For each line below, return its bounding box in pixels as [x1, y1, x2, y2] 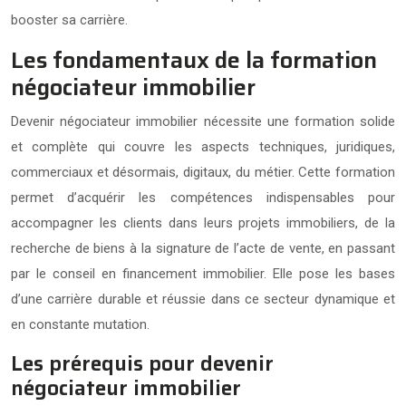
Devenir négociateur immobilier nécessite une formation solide [11, 112, 395, 130]
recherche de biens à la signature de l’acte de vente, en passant [11, 239, 395, 256]
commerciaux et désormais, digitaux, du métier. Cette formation [11, 163, 395, 180]
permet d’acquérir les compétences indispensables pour [11, 188, 395, 206]
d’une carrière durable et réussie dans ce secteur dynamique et [11, 290, 395, 307]
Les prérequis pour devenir [11, 346, 274, 380]
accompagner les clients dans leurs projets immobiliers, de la [11, 214, 395, 231]
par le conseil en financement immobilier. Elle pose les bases [11, 265, 395, 282]
